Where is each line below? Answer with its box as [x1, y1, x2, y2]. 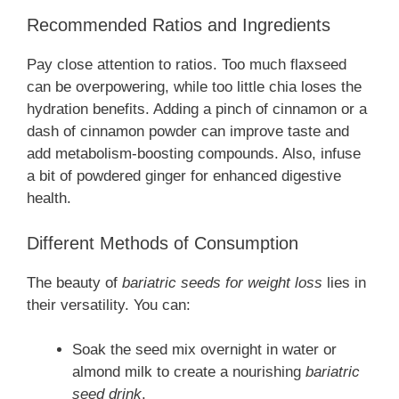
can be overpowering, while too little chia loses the [27, 78, 362, 96]
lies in [322, 273, 366, 291]
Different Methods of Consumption [27, 232, 298, 253]
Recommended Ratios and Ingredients [27, 15, 330, 36]
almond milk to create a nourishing [72, 363, 305, 381]
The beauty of [27, 273, 122, 291]
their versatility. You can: [27, 296, 191, 313]
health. [27, 190, 71, 208]
